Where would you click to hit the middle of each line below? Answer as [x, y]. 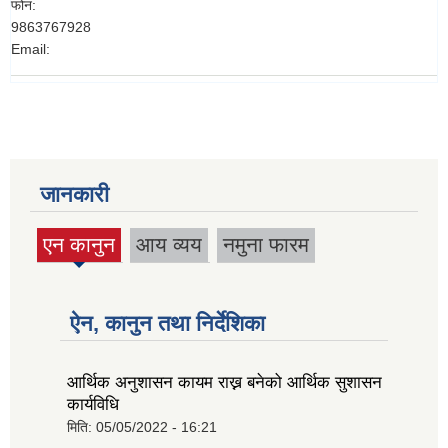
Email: [30, 49]
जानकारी [74, 195]
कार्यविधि [93, 404]
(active [80, 255]
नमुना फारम [266, 245]
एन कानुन [79, 245]
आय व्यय [169, 245]
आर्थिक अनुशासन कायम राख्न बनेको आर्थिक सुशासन [224, 382]
